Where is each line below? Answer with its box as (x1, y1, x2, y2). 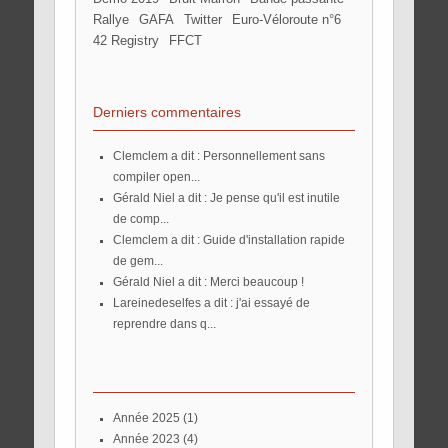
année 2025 (120, 411, 180, 424)
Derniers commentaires (92, 103, 241, 120)
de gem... (112, 254, 163, 267)
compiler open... (112, 170, 200, 183)
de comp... (112, 212, 169, 225)
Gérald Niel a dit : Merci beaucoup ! (121, 275, 304, 288)
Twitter (190, 12, 222, 27)
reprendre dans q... (112, 317, 216, 330)
